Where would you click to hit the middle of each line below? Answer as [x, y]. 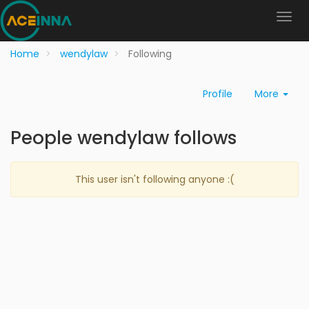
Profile [218, 94]
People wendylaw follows [123, 138]
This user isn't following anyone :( [154, 179]
